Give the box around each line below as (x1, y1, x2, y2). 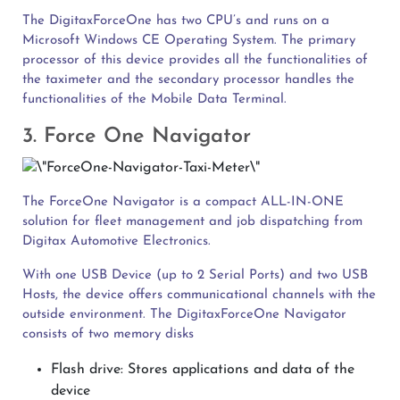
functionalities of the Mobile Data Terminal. (22, 92, 287, 106)
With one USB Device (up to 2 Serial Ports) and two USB (22, 268, 368, 282)
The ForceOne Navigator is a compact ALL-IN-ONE (22, 195, 344, 209)
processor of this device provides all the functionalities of (22, 53, 368, 67)
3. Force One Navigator (22, 125, 251, 147)
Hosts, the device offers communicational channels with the (22, 287, 376, 302)
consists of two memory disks (22, 327, 194, 341)
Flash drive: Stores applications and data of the (51, 362, 354, 377)
